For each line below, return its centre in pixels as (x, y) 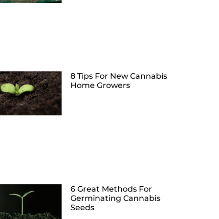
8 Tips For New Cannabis (119, 76)
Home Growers (100, 86)
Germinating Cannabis (115, 198)
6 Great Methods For (111, 189)
